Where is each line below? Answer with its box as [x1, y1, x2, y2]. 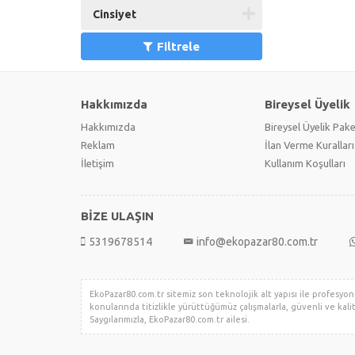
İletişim [81, 158, 114, 169]
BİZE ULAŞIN [81, 209, 154, 223]
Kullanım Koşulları [265, 158, 345, 169]
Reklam [81, 139, 115, 151]
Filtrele [156, 40, 200, 53]
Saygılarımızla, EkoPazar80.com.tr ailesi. [90, 315, 250, 324]
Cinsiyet [93, 8, 136, 21]
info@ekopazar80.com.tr [197, 235, 318, 248]
